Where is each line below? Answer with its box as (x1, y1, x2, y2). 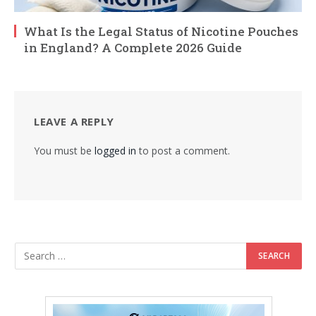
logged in (95, 143, 136, 157)
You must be (34, 143, 95, 157)
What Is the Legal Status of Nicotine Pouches (24, 23, 298, 39)
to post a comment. (136, 143, 230, 157)
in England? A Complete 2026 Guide (24, 39, 242, 56)
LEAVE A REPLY (34, 114, 114, 128)
